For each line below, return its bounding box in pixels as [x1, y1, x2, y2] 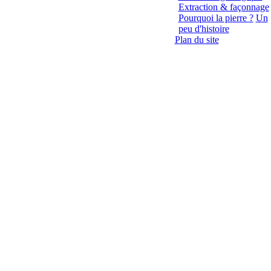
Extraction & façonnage [178, 2, 269, 12]
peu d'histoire [178, 24, 229, 34]
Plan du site [174, 34, 219, 45]
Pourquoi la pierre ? [178, 13, 253, 23]
